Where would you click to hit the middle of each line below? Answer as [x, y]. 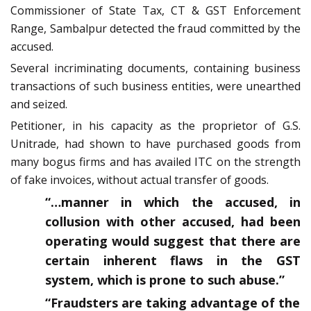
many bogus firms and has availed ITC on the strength [155, 161]
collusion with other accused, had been [173, 221]
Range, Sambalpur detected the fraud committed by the [155, 28]
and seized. [39, 104]
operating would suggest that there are [173, 241]
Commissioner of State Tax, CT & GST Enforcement [155, 10]
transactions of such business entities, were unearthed [155, 86]
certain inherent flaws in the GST [173, 260]
